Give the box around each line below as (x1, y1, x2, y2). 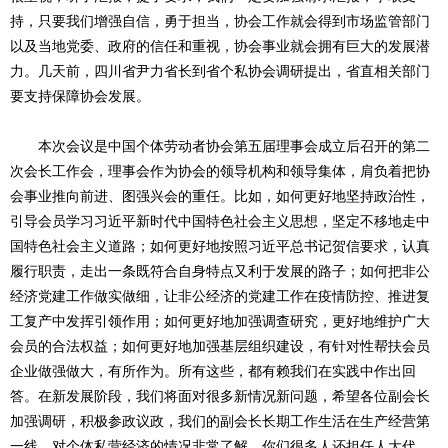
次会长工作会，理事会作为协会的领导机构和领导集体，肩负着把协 (10, 162, 430, 179)
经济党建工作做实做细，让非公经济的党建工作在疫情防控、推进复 (10, 287, 430, 304)
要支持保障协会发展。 (10, 87, 150, 104)
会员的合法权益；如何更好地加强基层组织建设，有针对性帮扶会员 (10, 337, 430, 354)
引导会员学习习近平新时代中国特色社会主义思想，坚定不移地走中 (10, 212, 430, 229)
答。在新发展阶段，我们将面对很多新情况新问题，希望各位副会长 (10, 387, 430, 404)
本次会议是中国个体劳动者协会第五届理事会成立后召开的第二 (10, 137, 430, 154)
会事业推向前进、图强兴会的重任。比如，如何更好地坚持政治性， (10, 187, 430, 204)
